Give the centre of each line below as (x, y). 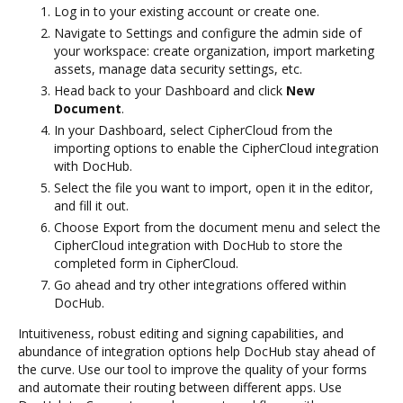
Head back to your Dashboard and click (170, 90)
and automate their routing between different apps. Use (180, 387)
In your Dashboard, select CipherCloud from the (193, 130)
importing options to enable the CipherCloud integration (216, 148)
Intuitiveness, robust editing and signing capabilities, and (181, 333)
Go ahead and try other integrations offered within (200, 284)
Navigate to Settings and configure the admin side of (208, 32)
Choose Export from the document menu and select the (217, 227)
